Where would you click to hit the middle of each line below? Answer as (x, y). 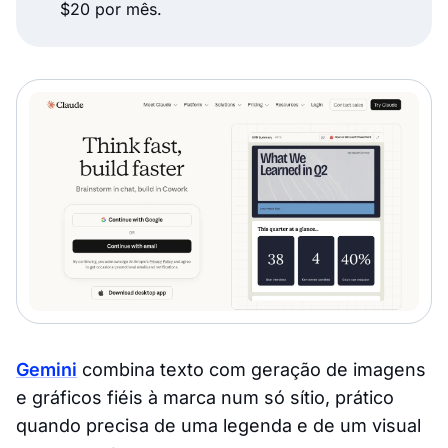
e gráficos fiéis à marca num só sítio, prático (205, 398)
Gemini (46, 370)
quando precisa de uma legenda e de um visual (218, 426)
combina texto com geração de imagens (251, 370)
